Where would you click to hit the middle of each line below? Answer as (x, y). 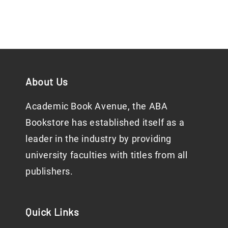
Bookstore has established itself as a (105, 123)
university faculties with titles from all (107, 155)
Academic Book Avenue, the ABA (97, 106)
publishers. (49, 172)
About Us (47, 82)
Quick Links (52, 212)
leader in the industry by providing (99, 139)
